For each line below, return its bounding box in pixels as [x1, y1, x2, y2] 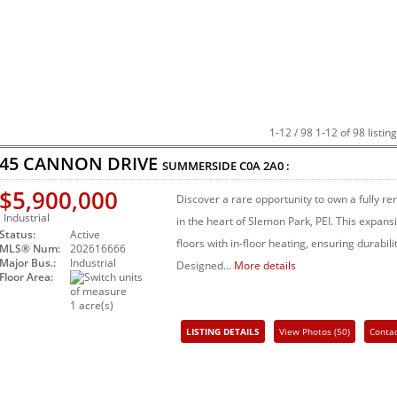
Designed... [176, 258, 234, 274]
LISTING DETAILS [186, 325, 260, 339]
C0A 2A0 [239, 158, 284, 175]
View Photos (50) [279, 325, 350, 339]
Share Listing [279, 352, 333, 365]
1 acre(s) [70, 298, 113, 314]
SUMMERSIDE [162, 158, 239, 175]
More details [234, 258, 296, 274]
